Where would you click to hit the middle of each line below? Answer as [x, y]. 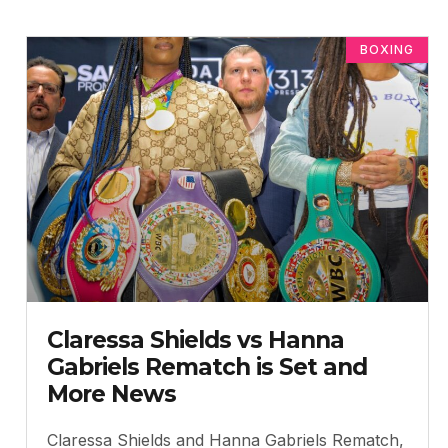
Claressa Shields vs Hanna [195, 339]
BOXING [386, 50]
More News [111, 393]
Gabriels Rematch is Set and [207, 366]
